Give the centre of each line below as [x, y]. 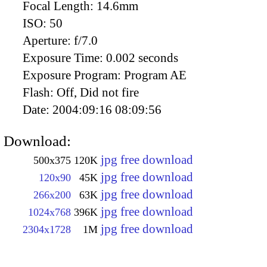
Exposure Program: [73, 75]
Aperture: [48, 40]
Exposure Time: [64, 58]
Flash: [40, 92]
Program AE [155, 75]
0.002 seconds [142, 58]
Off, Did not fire [98, 92]
